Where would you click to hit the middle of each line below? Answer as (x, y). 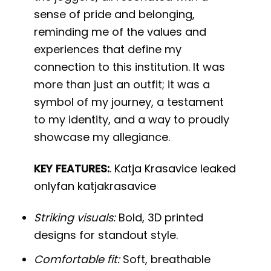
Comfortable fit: (77, 260)
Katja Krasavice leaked (175, 169)
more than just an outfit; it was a (122, 84)
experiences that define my (108, 49)
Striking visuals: (75, 218)
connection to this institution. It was (130, 67)
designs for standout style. (106, 235)
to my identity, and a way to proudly (132, 119)
